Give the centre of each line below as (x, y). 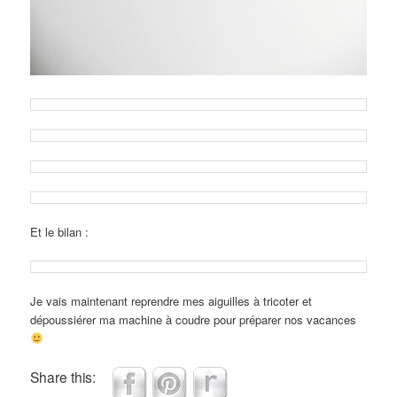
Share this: (63, 376)
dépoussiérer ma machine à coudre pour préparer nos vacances (194, 319)
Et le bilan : (60, 232)
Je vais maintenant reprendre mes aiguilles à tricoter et (171, 300)
